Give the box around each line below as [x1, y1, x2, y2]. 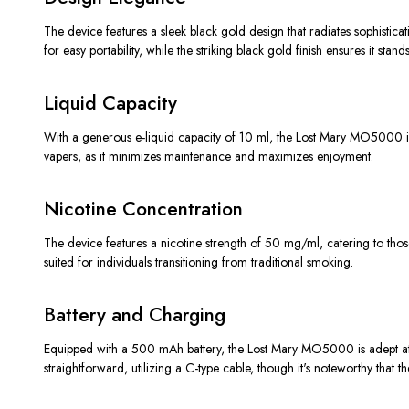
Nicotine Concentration [44, 194, 243, 223]
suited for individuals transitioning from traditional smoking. [44, 252, 353, 271]
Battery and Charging [44, 300, 225, 329]
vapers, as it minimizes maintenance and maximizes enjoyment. [44, 146, 373, 165]
